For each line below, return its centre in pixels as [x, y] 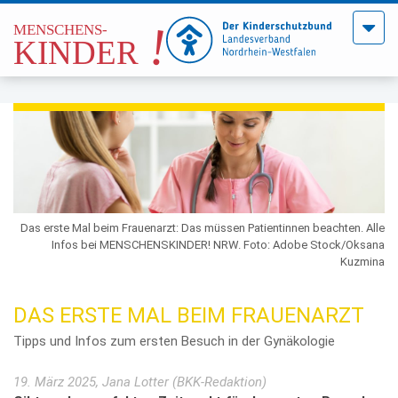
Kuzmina [362, 261]
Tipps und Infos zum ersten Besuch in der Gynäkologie [174, 342]
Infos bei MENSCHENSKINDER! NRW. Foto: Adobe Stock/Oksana [218, 244]
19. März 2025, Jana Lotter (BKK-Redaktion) [140, 382]
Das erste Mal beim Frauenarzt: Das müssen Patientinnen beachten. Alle [203, 227]
